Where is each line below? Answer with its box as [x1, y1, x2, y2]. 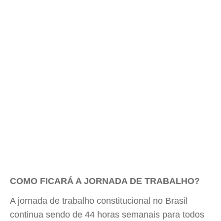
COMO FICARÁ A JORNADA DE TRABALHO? [10, 176, 200, 186]
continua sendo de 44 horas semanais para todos [10, 210, 204, 220]
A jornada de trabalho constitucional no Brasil [10, 196, 187, 206]
